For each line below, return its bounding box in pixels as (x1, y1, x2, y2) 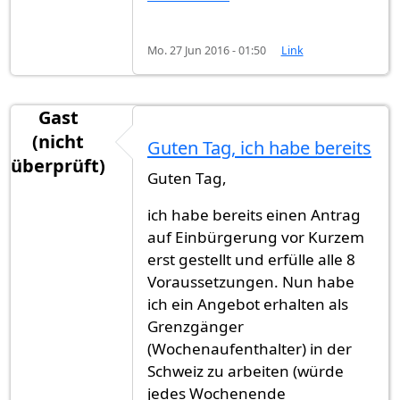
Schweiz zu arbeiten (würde (147, 361, 344, 382)
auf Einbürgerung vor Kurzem (147, 227, 364, 248)
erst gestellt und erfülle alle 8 (147, 249, 355, 271)
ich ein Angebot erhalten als (147, 294, 348, 315)
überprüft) (11, 154, 105, 179)
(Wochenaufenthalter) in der (147, 338, 352, 360)
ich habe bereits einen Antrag (147, 204, 361, 226)
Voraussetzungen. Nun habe (147, 271, 354, 293)
